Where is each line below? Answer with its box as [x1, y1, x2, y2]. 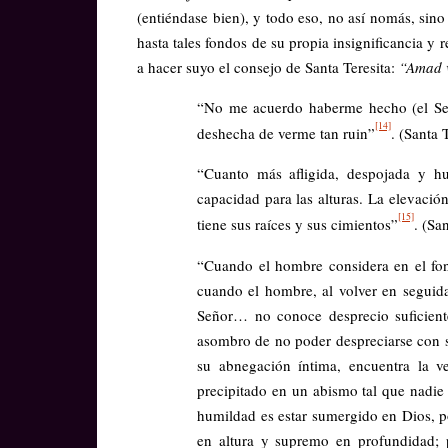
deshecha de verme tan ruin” [197, 123, 375, 144]
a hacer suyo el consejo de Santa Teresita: [137, 57, 399, 78]
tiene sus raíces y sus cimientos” [197, 214, 398, 235]
